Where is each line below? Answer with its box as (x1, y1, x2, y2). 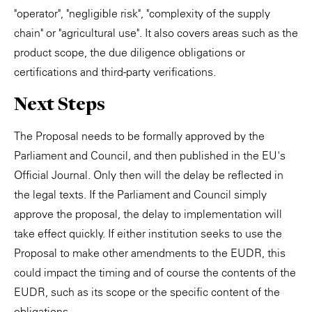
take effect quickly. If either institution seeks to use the (14, 226, 282, 240)
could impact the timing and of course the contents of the (14, 265, 296, 279)
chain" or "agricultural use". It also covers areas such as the (14, 26, 298, 40)
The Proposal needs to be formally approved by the (14, 129, 265, 143)
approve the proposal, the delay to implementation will (14, 207, 282, 221)
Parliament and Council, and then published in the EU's (14, 148, 286, 162)
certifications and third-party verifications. (14, 65, 216, 79)
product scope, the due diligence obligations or (14, 45, 245, 59)
